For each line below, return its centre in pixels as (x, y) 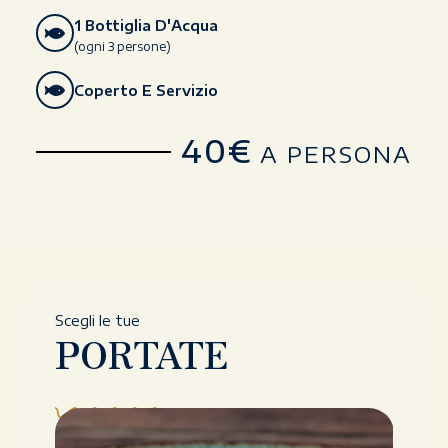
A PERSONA (332, 153)
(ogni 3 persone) (122, 46)
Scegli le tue (97, 321)
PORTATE (141, 352)
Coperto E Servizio (145, 91)
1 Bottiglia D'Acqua (145, 25)
